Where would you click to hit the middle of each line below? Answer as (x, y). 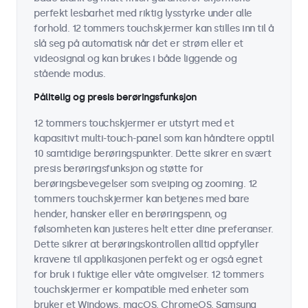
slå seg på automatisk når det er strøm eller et (139, 44)
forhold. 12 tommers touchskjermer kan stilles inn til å (154, 29)
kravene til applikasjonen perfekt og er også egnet (148, 260)
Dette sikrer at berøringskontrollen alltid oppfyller (146, 244)
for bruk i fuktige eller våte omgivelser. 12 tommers (148, 275)
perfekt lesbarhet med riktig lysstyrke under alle (143, 13)
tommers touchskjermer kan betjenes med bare (142, 199)
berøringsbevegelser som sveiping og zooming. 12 (145, 184)
